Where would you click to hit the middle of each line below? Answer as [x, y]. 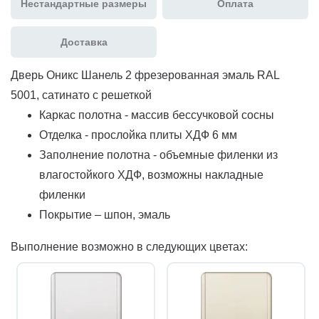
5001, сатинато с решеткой [81, 95]
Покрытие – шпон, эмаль [105, 214]
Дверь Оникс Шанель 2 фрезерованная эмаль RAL [145, 75]
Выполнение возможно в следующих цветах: [129, 246]
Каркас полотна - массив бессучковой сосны [157, 115]
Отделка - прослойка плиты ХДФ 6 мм [138, 135]
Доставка [84, 42]
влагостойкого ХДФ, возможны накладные [151, 174]
